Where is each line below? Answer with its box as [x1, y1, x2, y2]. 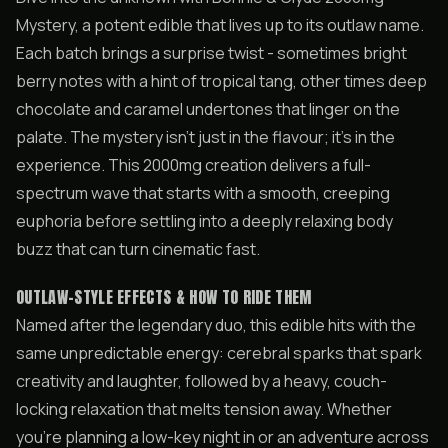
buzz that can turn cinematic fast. [16, 238, 260, 260]
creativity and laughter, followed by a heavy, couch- [16, 370, 387, 392]
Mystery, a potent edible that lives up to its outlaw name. [16, 14, 424, 36]
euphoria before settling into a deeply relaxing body [16, 210, 393, 232]
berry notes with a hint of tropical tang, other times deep [16, 70, 427, 92]
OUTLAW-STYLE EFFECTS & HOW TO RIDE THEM [16, 285, 312, 309]
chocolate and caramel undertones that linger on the [16, 98, 400, 120]
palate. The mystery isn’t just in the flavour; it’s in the [16, 126, 395, 148]
